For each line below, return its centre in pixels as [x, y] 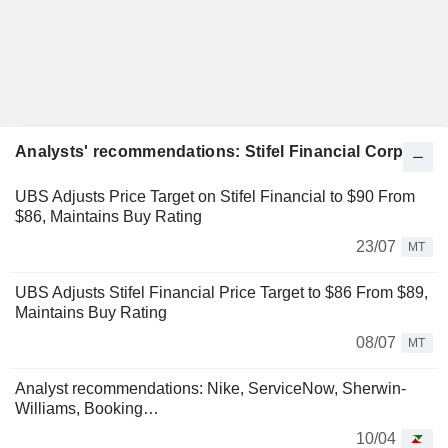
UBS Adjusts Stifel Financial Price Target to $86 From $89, [221, 292]
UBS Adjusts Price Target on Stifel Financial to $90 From [215, 196]
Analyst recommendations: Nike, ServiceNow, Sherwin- [210, 388]
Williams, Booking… [87, 408]
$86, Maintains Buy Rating [108, 216]
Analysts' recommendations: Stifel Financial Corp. [211, 151]
